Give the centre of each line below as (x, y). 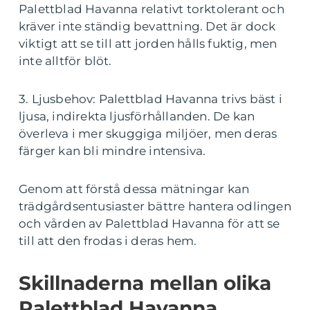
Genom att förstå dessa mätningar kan (134, 189)
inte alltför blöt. (65, 61)
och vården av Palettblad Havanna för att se (149, 224)
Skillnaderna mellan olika (145, 283)
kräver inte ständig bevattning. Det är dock (147, 27)
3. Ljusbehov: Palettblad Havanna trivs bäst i (151, 99)
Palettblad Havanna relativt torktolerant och (152, 9)
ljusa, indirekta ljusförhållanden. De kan (137, 117)
